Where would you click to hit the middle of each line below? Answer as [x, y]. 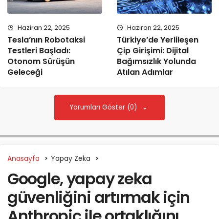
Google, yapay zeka [80, 178]
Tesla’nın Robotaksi [46, 40]
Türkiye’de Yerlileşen [158, 40]
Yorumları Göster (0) [104, 107]
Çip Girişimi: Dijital [153, 50]
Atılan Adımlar [145, 72]
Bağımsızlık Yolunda [156, 61]
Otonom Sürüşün [41, 61]
